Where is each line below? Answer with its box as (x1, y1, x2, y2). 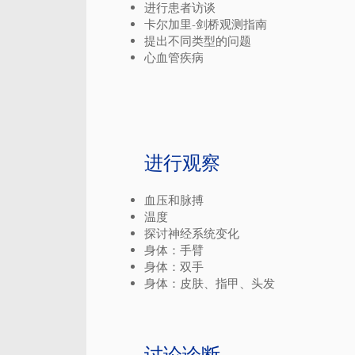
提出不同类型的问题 (144, 33, 251, 48)
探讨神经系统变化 (144, 226, 239, 241)
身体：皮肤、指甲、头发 (144, 276, 275, 291)
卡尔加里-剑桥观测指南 (144, 17, 267, 32)
